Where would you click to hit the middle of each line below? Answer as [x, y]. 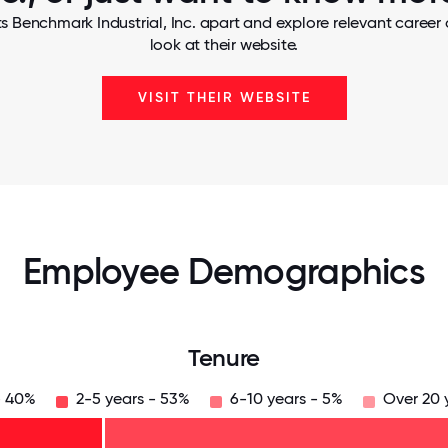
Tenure [224, 357]
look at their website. [224, 44]
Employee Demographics [224, 271]
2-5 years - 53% [132, 398]
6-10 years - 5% [286, 398]
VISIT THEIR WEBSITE [224, 97]
